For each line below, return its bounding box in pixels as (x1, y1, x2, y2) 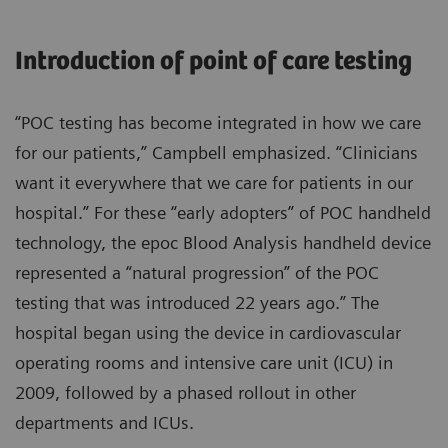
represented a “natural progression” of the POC (15, 262, 379, 284)
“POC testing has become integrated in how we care (15, 112, 421, 134)
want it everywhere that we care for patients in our (15, 172, 413, 194)
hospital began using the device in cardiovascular (15, 322, 401, 344)
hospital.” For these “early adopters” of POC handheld (15, 202, 431, 224)
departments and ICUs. (15, 412, 194, 434)
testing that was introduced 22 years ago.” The (15, 292, 379, 314)
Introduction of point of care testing (15, 47, 412, 77)
